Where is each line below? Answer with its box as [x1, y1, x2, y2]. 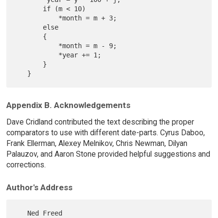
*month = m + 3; [16, 14, 59, 22]
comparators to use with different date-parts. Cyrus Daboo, [6, 127, 205, 137]
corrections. [6, 160, 46, 169]
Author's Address [6, 182, 73, 193]
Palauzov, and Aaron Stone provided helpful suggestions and [6, 149, 210, 159]
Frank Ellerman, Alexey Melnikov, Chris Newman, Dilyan [6, 138, 187, 148]
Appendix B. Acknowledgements [6, 100, 130, 110]
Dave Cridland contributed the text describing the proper [6, 117, 194, 127]
